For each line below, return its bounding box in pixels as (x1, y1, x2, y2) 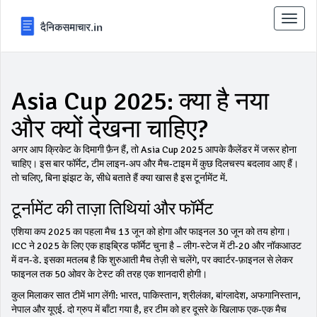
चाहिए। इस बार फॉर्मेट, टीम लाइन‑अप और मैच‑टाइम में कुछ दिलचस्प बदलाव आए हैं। (11, 158, 299, 170)
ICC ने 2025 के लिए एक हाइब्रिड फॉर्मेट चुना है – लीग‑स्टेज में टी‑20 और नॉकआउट (11, 240, 301, 252)
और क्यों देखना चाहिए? (11, 113, 208, 145)
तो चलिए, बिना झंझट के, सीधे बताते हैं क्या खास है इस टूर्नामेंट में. (11, 172, 228, 184)
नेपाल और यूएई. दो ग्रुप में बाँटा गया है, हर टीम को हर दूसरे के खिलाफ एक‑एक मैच (11, 304, 287, 316)
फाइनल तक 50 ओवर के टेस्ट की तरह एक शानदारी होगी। (11, 268, 207, 280)
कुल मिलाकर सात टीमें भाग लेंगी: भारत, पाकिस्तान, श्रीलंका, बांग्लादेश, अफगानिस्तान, (11, 289, 301, 301)
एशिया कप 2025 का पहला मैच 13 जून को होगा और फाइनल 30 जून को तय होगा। (11, 226, 291, 238)
